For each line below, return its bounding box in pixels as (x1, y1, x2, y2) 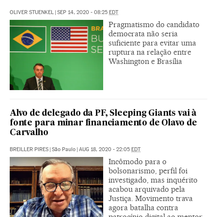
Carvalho (10, 129, 48, 138)
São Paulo (52, 146, 76, 153)
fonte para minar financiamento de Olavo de (10, 119, 197, 128)
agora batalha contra (108, 203, 178, 213)
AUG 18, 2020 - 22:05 (79, 146, 131, 153)
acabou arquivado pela (108, 185, 185, 194)
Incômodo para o (108, 157, 167, 167)
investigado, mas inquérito (108, 175, 198, 185)
